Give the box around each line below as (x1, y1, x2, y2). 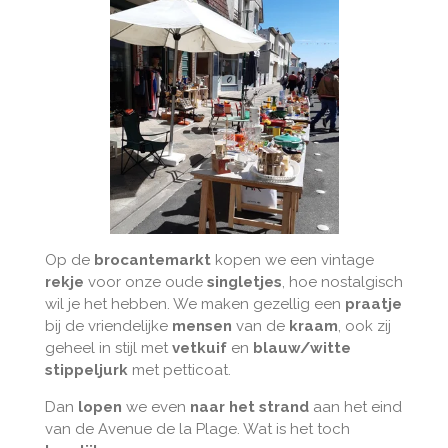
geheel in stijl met (44, 338, 172, 357)
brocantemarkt (93, 250, 211, 269)
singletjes (206, 272, 282, 291)
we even (121, 397, 190, 416)
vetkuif (171, 338, 227, 357)
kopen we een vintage (210, 250, 374, 269)
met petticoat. (131, 360, 231, 379)
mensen (171, 316, 232, 335)
